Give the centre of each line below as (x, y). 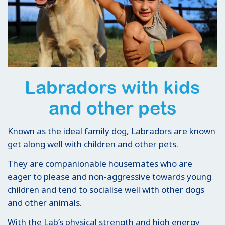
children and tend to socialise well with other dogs (106, 189)
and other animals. (45, 202)
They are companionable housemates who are (100, 163)
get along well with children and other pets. (93, 144)
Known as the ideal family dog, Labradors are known (111, 131)
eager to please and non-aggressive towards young (109, 176)
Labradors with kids (113, 87)
